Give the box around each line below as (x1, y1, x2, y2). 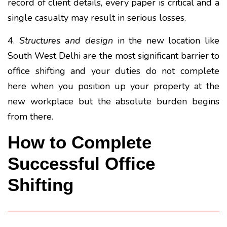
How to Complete (8, 132, 152, 152)
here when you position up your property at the (8, 80, 219, 92)
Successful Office (8, 153, 155, 173)
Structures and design (19, 34, 113, 47)
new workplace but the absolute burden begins (8, 95, 219, 107)
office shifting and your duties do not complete (8, 64, 219, 77)
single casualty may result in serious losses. (8, 11, 186, 24)
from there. (8, 110, 53, 123)
